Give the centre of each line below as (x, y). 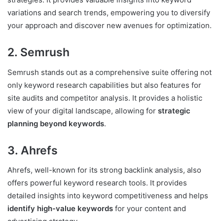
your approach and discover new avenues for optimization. (110, 26)
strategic (173, 110)
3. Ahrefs (33, 150)
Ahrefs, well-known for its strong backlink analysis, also (104, 170)
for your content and (150, 209)
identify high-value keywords (61, 209)
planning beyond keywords (56, 123)
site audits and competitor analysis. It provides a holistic (105, 98)
